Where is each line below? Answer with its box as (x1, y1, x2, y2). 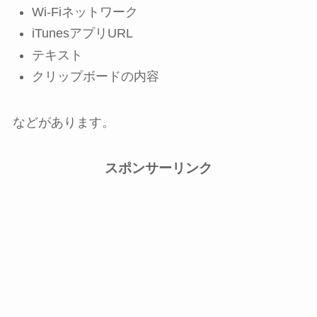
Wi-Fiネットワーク (31, 4, 138, 19)
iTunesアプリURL (31, 26, 133, 41)
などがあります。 (12, 115, 115, 130)
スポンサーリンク (105, 161, 212, 176)
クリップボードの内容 (31, 69, 159, 84)
